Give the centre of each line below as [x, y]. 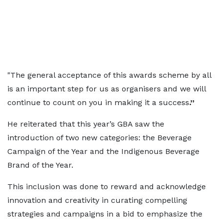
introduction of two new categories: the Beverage [99, 138]
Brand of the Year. [40, 165]
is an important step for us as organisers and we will [107, 89]
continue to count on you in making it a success [98, 102]
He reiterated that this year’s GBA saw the [86, 124]
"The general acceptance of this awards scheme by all [109, 75]
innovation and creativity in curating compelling [97, 200]
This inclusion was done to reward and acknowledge [107, 186]
